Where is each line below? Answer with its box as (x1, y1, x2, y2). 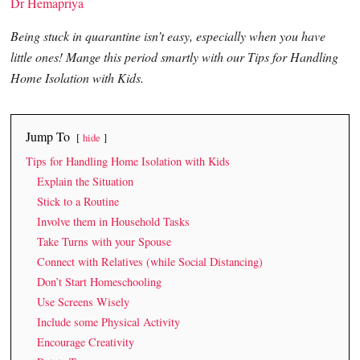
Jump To (26, 127, 71, 145)
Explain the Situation (37, 173, 134, 189)
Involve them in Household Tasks (37, 213, 190, 229)
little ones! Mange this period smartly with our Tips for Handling (10, 47, 339, 65)
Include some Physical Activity (37, 313, 181, 329)
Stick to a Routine (37, 193, 120, 209)
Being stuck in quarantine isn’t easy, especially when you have (10, 27, 326, 44)
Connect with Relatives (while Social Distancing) (37, 253, 264, 269)
